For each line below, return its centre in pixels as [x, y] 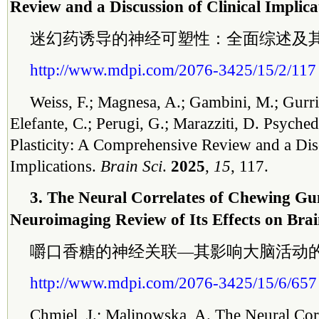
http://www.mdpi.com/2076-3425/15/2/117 [173, 70]
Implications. [55, 166]
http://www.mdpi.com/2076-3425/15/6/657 [173, 283]
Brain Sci [131, 166]
